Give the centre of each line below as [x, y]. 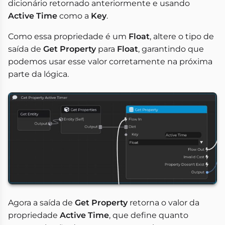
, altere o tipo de [182, 36]
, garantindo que [171, 49]
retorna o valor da [163, 203]
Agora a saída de [41, 203]
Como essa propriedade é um [68, 36]
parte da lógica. [38, 74]
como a [74, 16]
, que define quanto [149, 215]
